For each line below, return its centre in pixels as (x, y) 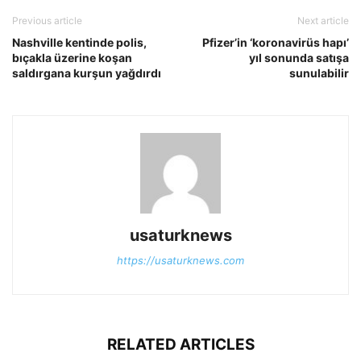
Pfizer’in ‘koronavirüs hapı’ (276, 43)
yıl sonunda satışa (299, 58)
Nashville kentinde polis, (79, 43)
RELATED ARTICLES (180, 345)
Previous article (47, 21)
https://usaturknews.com (180, 261)
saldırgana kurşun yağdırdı (87, 73)
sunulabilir (319, 73)
